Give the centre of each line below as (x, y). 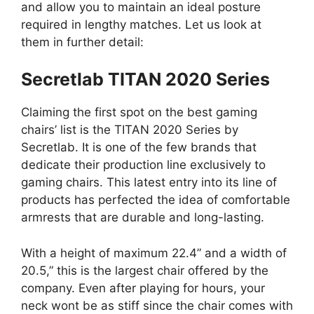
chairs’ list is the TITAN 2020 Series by (130, 130)
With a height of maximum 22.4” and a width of (154, 253)
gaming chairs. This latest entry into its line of (149, 183)
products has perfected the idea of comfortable (156, 200)
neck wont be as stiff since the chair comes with (157, 305)
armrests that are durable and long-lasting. (143, 218)
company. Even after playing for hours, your (143, 288)
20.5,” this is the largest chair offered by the (145, 270)
